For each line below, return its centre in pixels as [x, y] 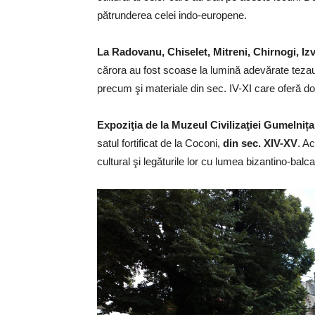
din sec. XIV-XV [260, 143]
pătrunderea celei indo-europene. [172, 15]
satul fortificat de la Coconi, [160, 143]
